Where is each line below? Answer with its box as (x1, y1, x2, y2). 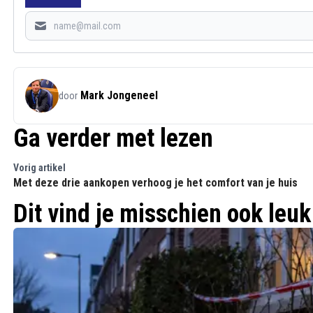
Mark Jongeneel (80, 89, 158, 102)
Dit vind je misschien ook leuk (13, 199, 311, 228)
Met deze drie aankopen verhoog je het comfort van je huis (13, 176, 298, 189)
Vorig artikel (13, 162, 66, 173)
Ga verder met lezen (13, 124, 213, 153)
